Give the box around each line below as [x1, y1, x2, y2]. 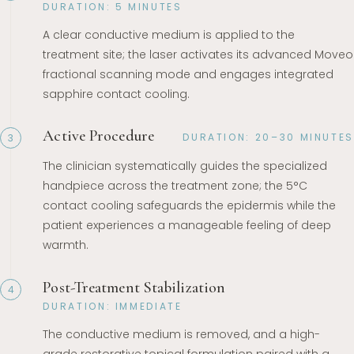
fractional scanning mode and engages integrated [43, 66, 334, 82]
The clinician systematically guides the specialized [43, 158, 328, 175]
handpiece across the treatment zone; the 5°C [43, 178, 308, 194]
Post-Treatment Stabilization [43, 277, 226, 297]
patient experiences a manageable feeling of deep [43, 217, 332, 234]
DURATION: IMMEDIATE [43, 299, 183, 313]
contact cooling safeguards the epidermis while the [43, 198, 337, 214]
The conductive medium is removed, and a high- [43, 326, 321, 342]
